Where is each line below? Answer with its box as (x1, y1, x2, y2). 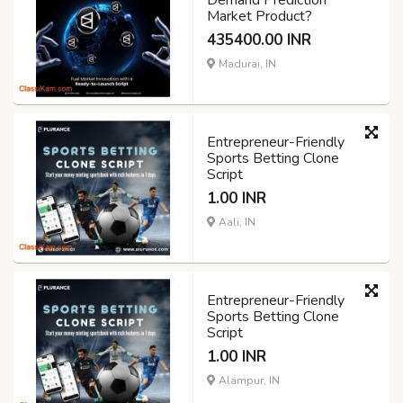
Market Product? (207, 6, 312, 27)
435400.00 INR (207, 30, 311, 51)
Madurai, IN (216, 57, 276, 72)
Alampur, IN (216, 372, 280, 388)
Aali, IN (216, 215, 255, 230)
